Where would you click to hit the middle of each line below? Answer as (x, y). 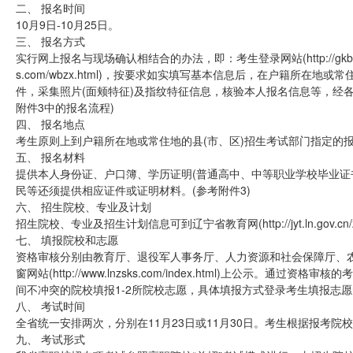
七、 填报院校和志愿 (67, 240)
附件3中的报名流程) (65, 107)
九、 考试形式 (50, 339)
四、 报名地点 (50, 124)
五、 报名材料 (50, 157)
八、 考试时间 (50, 306)
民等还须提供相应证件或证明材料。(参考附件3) (133, 190)
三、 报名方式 (50, 41)
